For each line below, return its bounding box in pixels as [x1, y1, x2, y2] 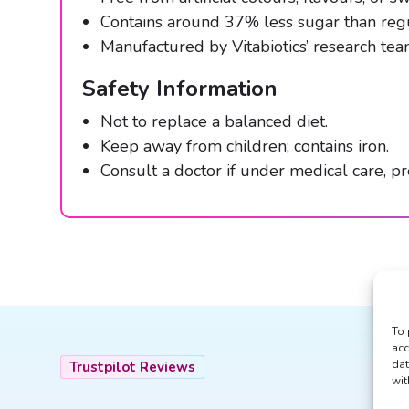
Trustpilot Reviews [68, 358, 195, 377]
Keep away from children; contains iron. [100, 135, 389, 158]
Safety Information [82, 74, 278, 104]
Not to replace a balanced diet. [100, 110, 328, 133]
